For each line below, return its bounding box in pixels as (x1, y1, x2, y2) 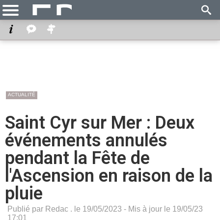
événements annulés (5, 130, 167, 151)
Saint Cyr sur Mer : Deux (5, 112, 194, 133)
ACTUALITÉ (8, 92, 35, 97)
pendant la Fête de (5, 148, 150, 168)
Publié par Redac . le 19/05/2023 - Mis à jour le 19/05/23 (7, 205, 203, 213)
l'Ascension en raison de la (5, 165, 213, 186)
